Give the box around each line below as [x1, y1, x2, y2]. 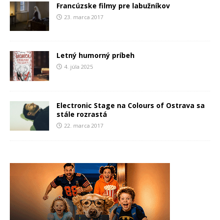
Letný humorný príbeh [56, 51, 135, 60]
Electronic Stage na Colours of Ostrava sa [56, 100, 205, 110]
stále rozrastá [56, 109, 107, 119]
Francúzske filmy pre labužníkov [56, 1, 170, 11]
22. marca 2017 [64, 121, 103, 129]
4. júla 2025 [64, 63, 93, 71]
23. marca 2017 [64, 13, 103, 21]
